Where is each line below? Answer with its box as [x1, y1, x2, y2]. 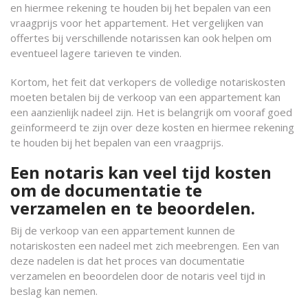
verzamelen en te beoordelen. [10, 197, 255, 219]
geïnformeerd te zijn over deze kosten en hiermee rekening [10, 120, 294, 134]
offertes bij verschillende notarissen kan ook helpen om [10, 31, 272, 45]
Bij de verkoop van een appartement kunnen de [10, 223, 235, 237]
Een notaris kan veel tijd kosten [10, 161, 272, 184]
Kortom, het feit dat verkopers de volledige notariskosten [10, 75, 285, 89]
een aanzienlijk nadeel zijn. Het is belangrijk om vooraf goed [10, 105, 292, 119]
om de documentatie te [10, 179, 202, 201]
